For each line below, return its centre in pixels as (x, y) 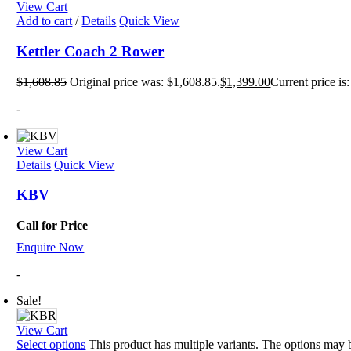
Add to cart (45, 21)
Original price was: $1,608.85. (145, 81)
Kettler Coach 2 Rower (90, 51)
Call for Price (52, 226)
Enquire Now (51, 248)
